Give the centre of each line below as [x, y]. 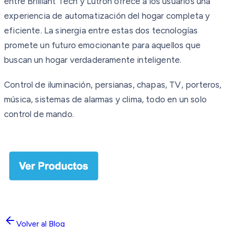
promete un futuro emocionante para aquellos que [102, 45]
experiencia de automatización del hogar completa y [107, 15]
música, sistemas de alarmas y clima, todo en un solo [105, 99]
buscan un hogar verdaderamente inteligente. [93, 60]
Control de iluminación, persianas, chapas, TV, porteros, [113, 84]
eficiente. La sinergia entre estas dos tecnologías [101, 30]
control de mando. [39, 114]
